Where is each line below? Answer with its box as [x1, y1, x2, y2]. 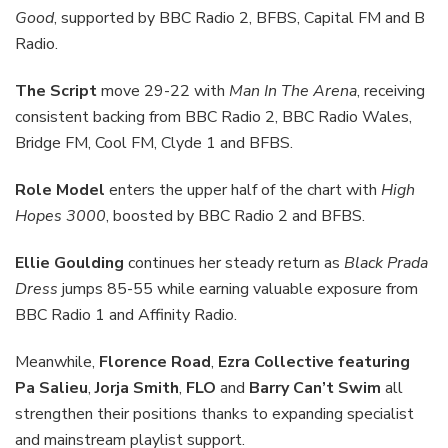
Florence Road [99, 350, 211, 373]
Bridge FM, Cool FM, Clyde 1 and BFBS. [15, 131, 293, 154]
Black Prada [344, 251, 428, 274]
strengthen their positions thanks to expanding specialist [15, 402, 414, 425]
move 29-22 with [97, 79, 229, 102]
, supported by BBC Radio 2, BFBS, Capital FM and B [54, 6, 425, 29]
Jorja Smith [95, 376, 179, 399]
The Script [15, 79, 97, 102]
